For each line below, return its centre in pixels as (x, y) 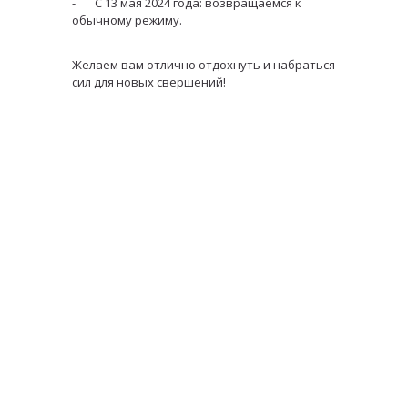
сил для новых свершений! (149, 82)
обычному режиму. (127, 20)
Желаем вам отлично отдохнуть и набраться (204, 65)
